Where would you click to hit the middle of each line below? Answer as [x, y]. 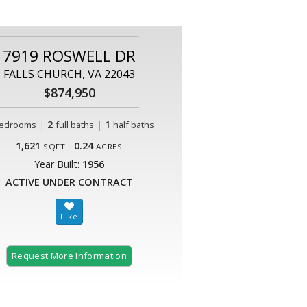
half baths [133, 125]
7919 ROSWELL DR [69, 56]
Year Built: [58, 164]
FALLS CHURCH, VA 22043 [69, 74]
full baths [74, 125]
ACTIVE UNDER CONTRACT [69, 182]
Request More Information [69, 256]
